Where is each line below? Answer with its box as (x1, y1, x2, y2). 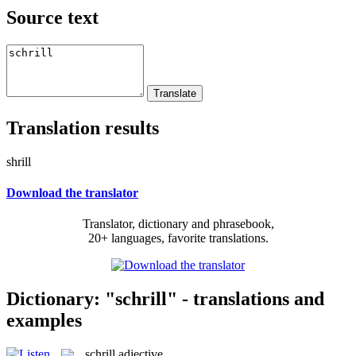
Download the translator (6, 185, 138, 199)
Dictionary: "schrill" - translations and (6, 288, 324, 309)
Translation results (6, 117, 159, 138)
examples (6, 309, 82, 331)
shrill (6, 154, 31, 168)
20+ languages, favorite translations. (87, 231, 269, 246)
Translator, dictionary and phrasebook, (82, 217, 274, 231)
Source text (6, 6, 99, 28)
